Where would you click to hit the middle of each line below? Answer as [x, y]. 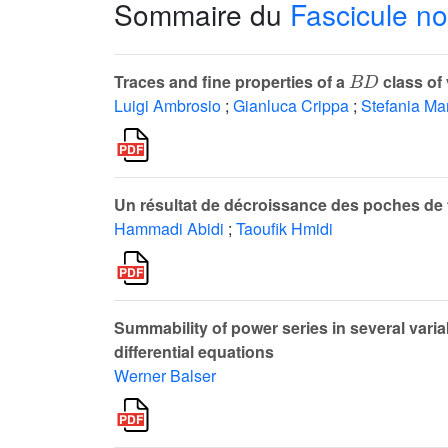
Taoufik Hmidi [284, 229]
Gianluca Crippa [291, 106]
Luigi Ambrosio [167, 106]
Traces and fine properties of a [231, 82]
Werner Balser [165, 376]
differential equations [194, 352]
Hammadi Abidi [169, 229]
